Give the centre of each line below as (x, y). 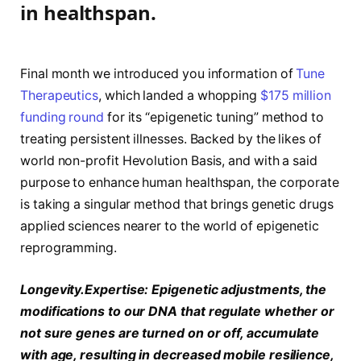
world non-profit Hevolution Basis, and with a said (169, 161)
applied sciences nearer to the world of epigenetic (170, 226)
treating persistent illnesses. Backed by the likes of (171, 139)
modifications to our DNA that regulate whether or (178, 311)
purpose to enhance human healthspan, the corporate (180, 183)
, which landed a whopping (179, 96)
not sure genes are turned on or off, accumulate (170, 333)
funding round (62, 118)
